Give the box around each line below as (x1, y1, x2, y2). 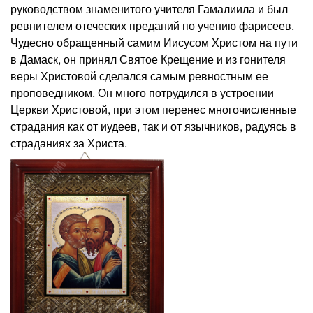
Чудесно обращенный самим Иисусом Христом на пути (10, 34, 298, 50)
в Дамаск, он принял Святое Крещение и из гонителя (10, 50, 286, 67)
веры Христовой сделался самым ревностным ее (10, 67, 268, 84)
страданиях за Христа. (10, 134, 127, 151)
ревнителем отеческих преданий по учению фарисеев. (10, 17, 294, 34)
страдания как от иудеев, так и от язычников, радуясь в (10, 117, 296, 134)
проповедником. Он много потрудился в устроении (10, 84, 277, 101)
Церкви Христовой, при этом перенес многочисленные (10, 101, 296, 117)
